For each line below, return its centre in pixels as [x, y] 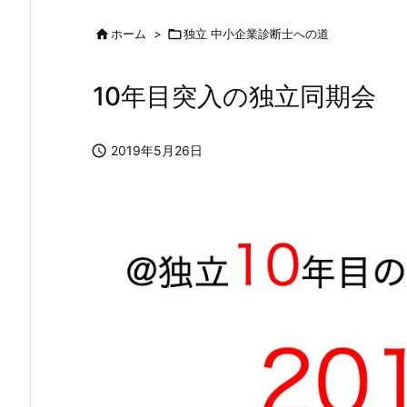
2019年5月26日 [157, 150]
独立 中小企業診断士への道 [256, 33]
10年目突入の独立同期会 [234, 96]
